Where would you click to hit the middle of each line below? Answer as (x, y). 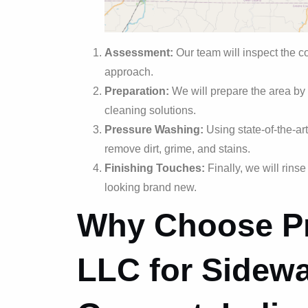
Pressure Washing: (154, 129)
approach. (129, 71)
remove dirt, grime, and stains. (177, 148)
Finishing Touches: (155, 168)
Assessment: (139, 52)
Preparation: (137, 91)
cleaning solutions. (150, 110)
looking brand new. (151, 187)
